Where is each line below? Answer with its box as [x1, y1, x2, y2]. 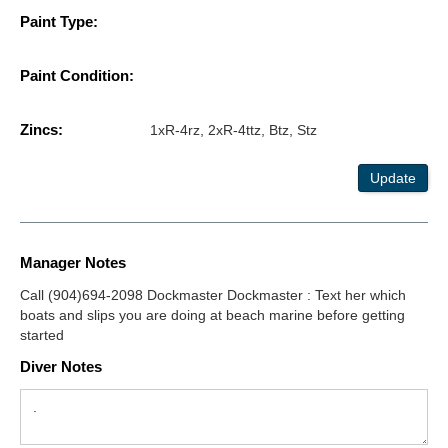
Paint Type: [20, 12, 98, 30]
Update [370, 169, 416, 186]
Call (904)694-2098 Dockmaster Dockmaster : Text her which [20, 286, 406, 303]
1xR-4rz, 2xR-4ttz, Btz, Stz [150, 121, 317, 138]
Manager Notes [20, 253, 126, 271]
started [20, 326, 64, 343]
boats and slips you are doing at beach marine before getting [20, 306, 405, 323]
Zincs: [20, 120, 63, 138]
